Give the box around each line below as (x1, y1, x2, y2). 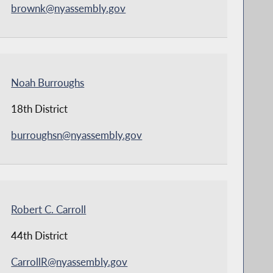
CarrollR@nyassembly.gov (11, 255, 128, 268)
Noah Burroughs (11, 76, 85, 89)
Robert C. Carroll (11, 202, 87, 216)
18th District (11, 102, 68, 115)
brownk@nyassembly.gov (11, 1, 126, 15)
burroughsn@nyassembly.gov (11, 128, 143, 141)
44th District (11, 229, 68, 242)
